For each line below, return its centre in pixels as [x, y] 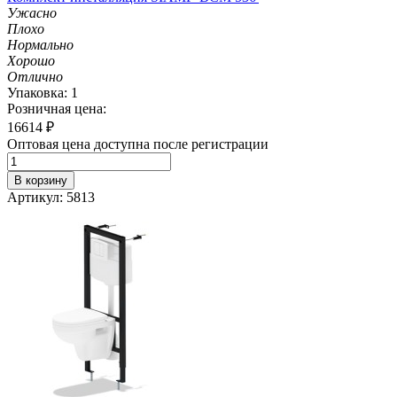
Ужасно [32, 12]
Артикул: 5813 [51, 197]
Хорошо [31, 60]
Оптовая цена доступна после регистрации [138, 144]
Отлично [35, 76]
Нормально [40, 44]
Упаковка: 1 [43, 92]
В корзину [41, 180]
